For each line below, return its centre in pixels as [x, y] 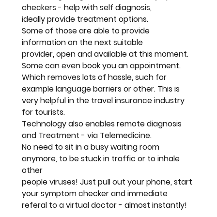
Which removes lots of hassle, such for [95, 77]
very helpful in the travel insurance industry [104, 100]
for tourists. [44, 112]
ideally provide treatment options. [86, 19]
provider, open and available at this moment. [106, 54]
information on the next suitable [83, 42]
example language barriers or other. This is [102, 89]
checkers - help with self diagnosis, [88, 7]
